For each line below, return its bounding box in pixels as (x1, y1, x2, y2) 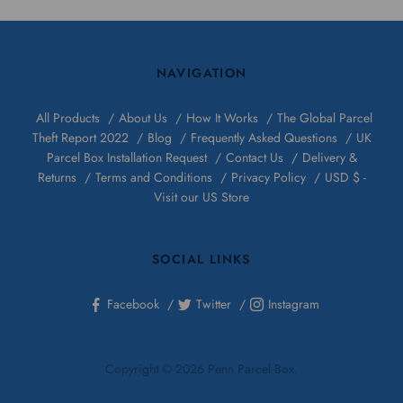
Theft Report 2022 (31, 129, 129, 147)
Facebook (106, 295, 159, 313)
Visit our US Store (154, 188, 249, 206)
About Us (118, 109, 167, 127)
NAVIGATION (156, 64, 247, 82)
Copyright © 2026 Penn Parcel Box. (105, 360, 298, 378)
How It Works (185, 109, 258, 127)
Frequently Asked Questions (190, 129, 337, 147)
